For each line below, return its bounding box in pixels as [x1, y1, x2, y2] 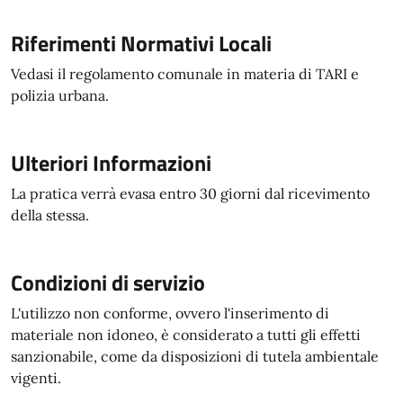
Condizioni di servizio [11, 266, 205, 299]
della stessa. [11, 206, 89, 224]
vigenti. [11, 369, 61, 387]
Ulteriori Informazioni [11, 147, 211, 179]
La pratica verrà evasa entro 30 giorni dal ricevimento [11, 184, 370, 202]
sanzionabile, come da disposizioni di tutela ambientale [11, 347, 379, 365]
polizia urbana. [11, 86, 109, 104]
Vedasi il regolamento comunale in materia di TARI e [11, 65, 359, 83]
